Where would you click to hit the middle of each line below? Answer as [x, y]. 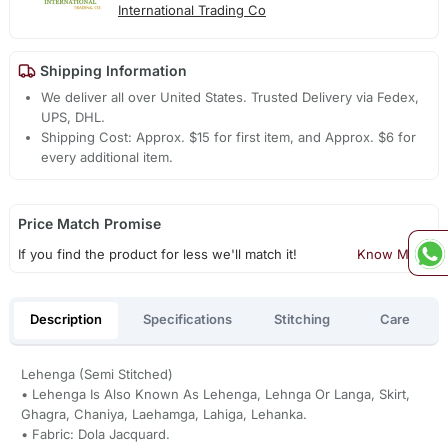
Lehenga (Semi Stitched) [96, 373]
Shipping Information [111, 71]
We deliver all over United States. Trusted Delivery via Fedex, [230, 97]
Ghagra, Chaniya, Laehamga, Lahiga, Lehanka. [163, 413]
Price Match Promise [89, 224]
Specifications [188, 319]
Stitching [301, 319]
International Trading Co [191, 10]
